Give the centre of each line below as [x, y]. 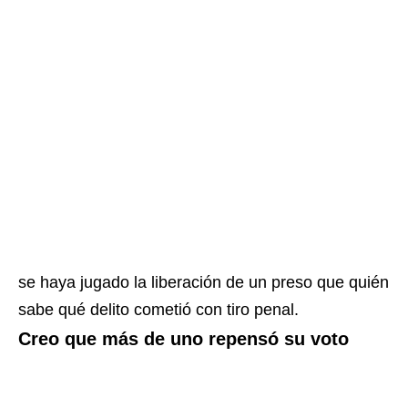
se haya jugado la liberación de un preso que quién [204, 283]
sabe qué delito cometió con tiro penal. [158, 310]
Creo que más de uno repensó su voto [184, 339]
